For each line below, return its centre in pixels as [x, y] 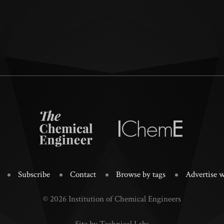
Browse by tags [140, 175]
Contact [83, 175]
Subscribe [34, 175]
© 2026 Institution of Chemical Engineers [112, 199]
